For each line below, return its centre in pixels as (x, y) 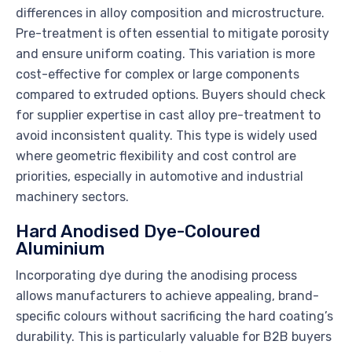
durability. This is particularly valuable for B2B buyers (174, 337)
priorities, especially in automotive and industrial (159, 177)
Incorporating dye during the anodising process (156, 276)
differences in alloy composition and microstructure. (170, 13)
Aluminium (60, 249)
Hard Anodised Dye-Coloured (138, 232)
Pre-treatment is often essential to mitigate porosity (172, 34)
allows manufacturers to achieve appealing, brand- (167, 296)
